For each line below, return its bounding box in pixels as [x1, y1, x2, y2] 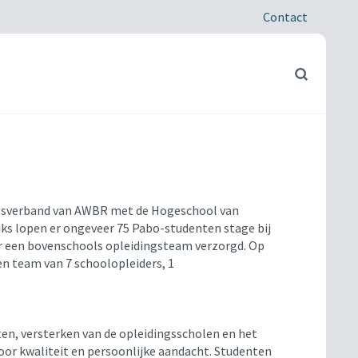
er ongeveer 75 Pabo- [49, 220, 165, 237]
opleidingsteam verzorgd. [102, 237, 246, 254]
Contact [262, 9, 308, 25]
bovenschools [26, 237, 103, 254]
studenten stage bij [164, 220, 271, 237]
